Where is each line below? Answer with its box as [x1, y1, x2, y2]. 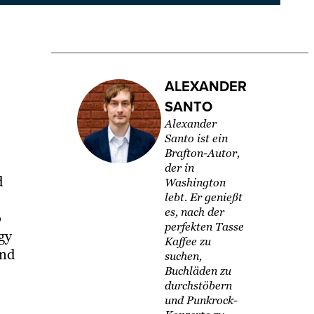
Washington [164, 175, 226, 191]
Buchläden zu [164, 264, 231, 279]
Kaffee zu [164, 234, 211, 250]
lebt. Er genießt [164, 190, 243, 205]
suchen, [164, 249, 202, 264]
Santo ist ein [164, 131, 228, 146]
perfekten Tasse [164, 219, 244, 235]
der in [164, 161, 194, 176]
